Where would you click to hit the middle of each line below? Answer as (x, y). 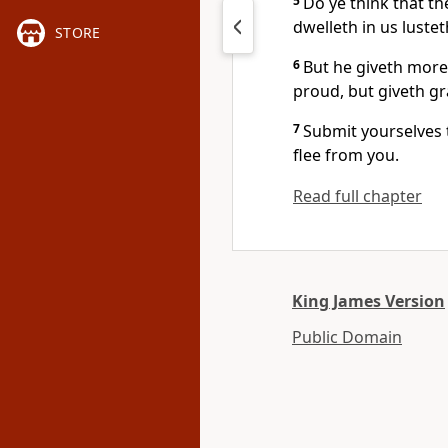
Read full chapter (357, 196)
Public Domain (347, 337)
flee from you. (346, 155)
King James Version (368, 301)
